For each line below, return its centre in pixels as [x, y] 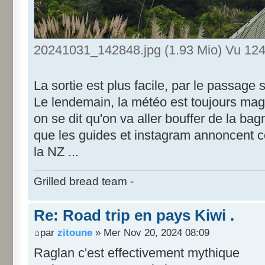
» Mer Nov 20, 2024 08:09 [151, 232]
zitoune [75, 232]
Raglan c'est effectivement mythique [137, 253]
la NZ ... [56, 151]
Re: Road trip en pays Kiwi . [134, 216]
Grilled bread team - [84, 182]
